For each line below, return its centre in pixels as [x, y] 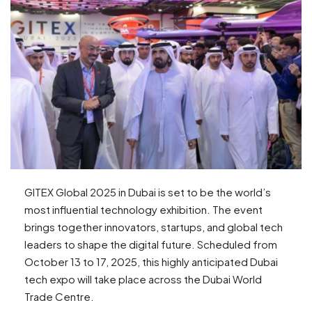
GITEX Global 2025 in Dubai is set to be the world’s [148, 192]
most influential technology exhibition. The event [143, 210]
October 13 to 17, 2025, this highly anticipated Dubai [151, 262]
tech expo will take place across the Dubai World [143, 279]
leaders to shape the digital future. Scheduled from [151, 244]
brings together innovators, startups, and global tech [154, 227]
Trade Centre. [60, 297]
